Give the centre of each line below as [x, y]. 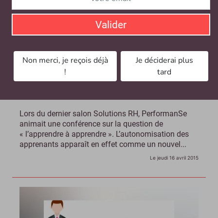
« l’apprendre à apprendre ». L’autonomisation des [104, 134]
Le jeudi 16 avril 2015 [174, 157]
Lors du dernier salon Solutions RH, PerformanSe [103, 113]
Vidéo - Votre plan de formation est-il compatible [105, 83]
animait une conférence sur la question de [91, 124]
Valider [111, 25]
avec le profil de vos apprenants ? [78, 93]
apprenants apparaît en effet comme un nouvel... [103, 144]
